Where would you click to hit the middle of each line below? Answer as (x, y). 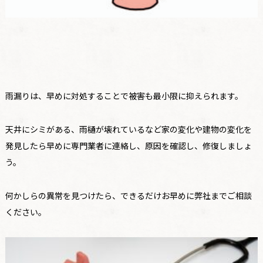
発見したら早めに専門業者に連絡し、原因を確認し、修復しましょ (128, 146)
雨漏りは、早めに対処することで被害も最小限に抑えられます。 (124, 96)
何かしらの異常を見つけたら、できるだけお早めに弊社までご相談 (128, 196)
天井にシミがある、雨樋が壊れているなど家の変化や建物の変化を (128, 129)
